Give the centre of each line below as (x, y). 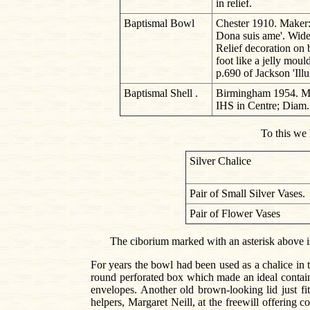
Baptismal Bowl (159, 24)
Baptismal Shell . (161, 93)
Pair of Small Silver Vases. (247, 194)
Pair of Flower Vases (235, 214)
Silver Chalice (220, 161)
